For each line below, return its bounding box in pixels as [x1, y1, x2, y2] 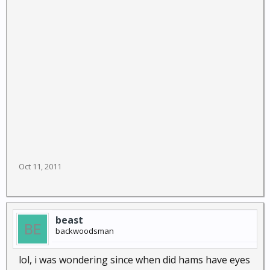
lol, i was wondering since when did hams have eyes [19, 253, 250, 266]
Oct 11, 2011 [19, 161, 61, 172]
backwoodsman [55, 225, 114, 236]
